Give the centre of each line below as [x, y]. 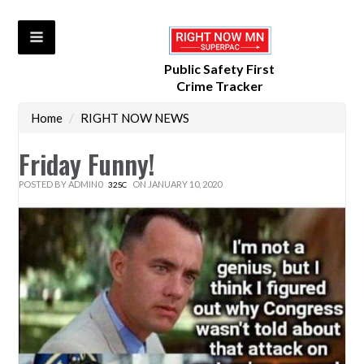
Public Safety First [220, 69]
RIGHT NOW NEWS [135, 118]
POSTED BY [44, 184]
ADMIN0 [86, 184]
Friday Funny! [87, 164]
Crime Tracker [219, 86]
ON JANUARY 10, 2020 [177, 184]
